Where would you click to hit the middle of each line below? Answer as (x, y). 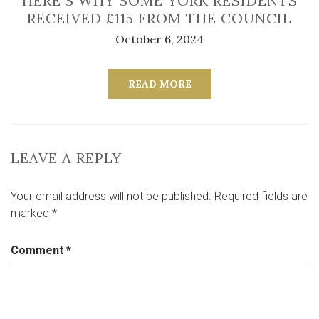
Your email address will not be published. (111, 196)
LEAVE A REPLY (66, 158)
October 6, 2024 (159, 39)
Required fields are (261, 196)
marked (31, 213)
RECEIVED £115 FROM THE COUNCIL (159, 18)
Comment (38, 250)
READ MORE (159, 84)
